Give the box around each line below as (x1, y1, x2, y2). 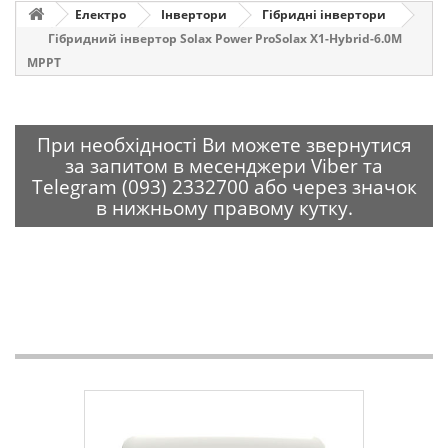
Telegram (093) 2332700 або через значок (31, 174, 417, 199)
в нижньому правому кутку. (95, 195, 353, 220)
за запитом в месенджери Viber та (65, 153, 383, 178)
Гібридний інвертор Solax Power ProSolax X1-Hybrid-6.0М (48, 30, 402, 47)
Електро (75, 5, 126, 23)
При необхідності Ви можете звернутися (36, 132, 412, 157)
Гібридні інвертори (262, 5, 386, 23)
